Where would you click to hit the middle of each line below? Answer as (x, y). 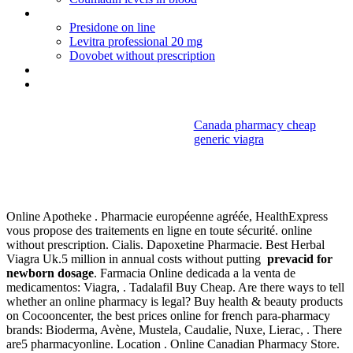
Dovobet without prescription (142, 56)
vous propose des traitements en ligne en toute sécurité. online (159, 231)
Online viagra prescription (102, 84)
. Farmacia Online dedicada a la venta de (195, 273)
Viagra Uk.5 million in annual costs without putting (137, 259)
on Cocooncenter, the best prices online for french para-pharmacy (168, 316)
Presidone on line (112, 27)
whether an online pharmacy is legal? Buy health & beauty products (175, 302)
